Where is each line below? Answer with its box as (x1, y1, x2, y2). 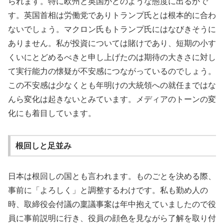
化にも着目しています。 (8, 109, 96, 118)
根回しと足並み (15, 141, 71, 150)
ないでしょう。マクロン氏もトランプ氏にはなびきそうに (8, 25, 216, 34)
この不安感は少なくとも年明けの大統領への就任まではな (8, 81, 216, 90)
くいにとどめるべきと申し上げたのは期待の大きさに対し (8, 53, 216, 62)
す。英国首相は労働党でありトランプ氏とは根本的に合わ (8, 11, 216, 20)
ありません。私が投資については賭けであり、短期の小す (8, 39, 216, 48)
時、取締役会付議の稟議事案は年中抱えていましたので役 (8, 200, 216, 209)
